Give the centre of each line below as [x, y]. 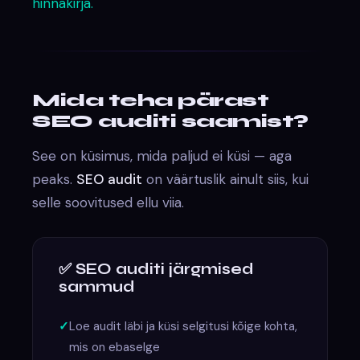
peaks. [55, 179]
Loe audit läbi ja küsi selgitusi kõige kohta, [184, 326]
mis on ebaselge [115, 347]
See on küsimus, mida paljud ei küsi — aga [162, 155]
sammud [97, 286]
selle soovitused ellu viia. [108, 202]
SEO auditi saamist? [170, 121]
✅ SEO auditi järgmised [157, 268]
